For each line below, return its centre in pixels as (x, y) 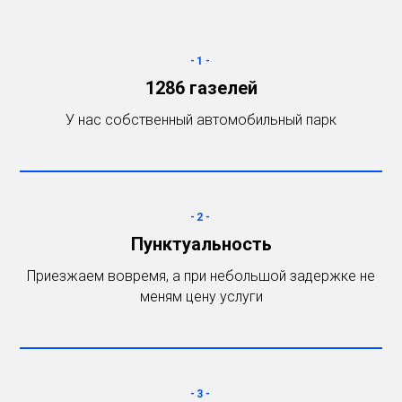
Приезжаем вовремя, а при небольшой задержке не (201, 276)
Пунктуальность (201, 244)
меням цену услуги (201, 297)
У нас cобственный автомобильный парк (201, 120)
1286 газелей (201, 88)
